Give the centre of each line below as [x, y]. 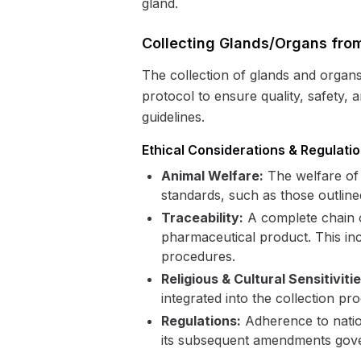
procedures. [198, 256]
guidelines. [173, 117]
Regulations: [201, 321]
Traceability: [202, 218]
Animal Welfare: [212, 176]
